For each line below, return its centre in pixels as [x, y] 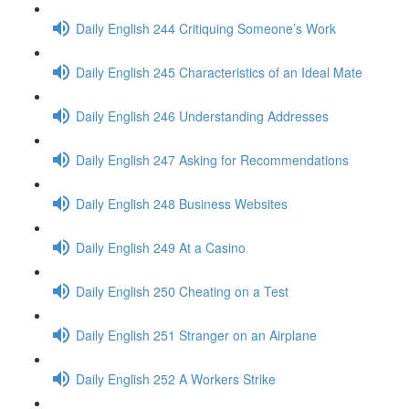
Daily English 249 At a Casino [161, 247]
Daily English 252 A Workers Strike [176, 378]
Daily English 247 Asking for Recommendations [212, 159]
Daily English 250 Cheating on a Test [182, 291]
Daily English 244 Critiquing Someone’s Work [206, 28]
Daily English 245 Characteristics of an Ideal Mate [219, 72]
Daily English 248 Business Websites [182, 203]
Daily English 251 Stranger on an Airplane [196, 335]
